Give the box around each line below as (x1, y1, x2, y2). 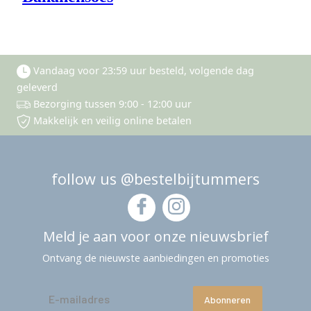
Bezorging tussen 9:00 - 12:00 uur (33, 97, 192, 110)
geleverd (17, 81, 58, 94)
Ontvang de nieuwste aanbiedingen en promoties (42, 251, 269, 264)
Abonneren (204, 294, 251, 305)
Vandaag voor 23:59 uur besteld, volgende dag (33, 64, 254, 77)
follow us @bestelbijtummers (51, 169, 260, 189)
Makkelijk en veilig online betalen (33, 114, 192, 127)
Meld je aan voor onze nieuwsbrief (42, 227, 269, 246)
